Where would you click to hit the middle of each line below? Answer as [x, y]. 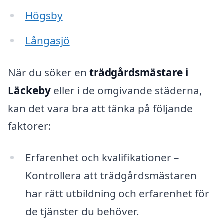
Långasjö [47, 40]
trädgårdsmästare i [139, 72]
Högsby [44, 16]
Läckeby [29, 90]
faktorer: [30, 126]
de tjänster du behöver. [82, 211]
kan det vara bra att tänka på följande [100, 108]
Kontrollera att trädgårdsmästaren [111, 175]
